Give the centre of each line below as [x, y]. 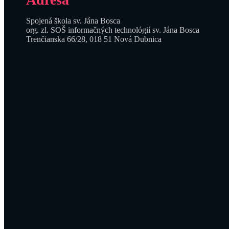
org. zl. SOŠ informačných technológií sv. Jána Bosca [112, 30]
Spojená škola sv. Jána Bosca [73, 20]
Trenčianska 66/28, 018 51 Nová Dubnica [94, 39]
